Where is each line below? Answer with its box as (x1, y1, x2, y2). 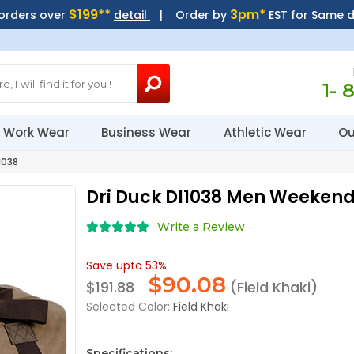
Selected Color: (86, 299, 171, 314)
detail (113, 7, 150, 23)
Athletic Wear (223, 124, 310, 141)
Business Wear (101, 124, 195, 141)
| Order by (149, 7, 230, 23)
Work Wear (3, 124, 73, 141)
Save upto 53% (86, 258, 168, 273)
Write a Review (157, 220, 246, 234)
